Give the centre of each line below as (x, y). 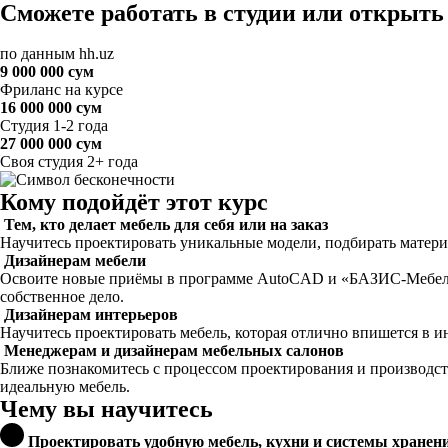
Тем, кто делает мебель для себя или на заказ (166, 224)
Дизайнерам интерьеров (91, 314)
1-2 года (80, 125)
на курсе (94, 89)
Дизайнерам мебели (75, 260)
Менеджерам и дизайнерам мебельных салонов (174, 350)
